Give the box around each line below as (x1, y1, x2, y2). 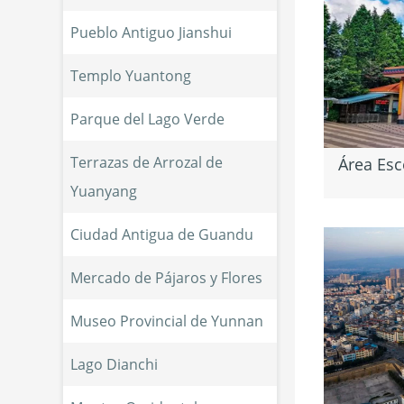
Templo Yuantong (69, 65, 191, 86)
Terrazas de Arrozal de (69, 151, 223, 172)
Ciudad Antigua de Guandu (69, 224, 253, 244)
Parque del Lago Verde (69, 108, 225, 129)
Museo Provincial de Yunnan (69, 310, 263, 331)
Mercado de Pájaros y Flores (69, 267, 262, 288)
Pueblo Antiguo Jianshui (69, 22, 232, 42)
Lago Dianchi (69, 353, 158, 374)
